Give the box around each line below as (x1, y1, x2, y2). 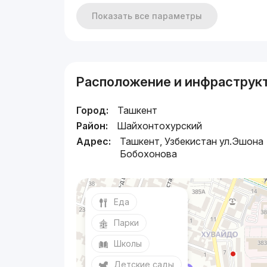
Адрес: (76, 135, 111, 147)
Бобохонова (120, 147, 178, 160)
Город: (76, 104, 109, 116)
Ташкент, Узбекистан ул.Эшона (120, 135, 264, 147)
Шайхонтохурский (117, 119, 203, 132)
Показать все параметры (92, 10, 203, 21)
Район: (76, 119, 108, 132)
